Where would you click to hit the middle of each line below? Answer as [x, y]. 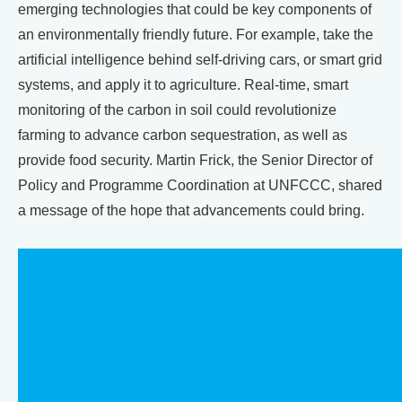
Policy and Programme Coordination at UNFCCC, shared [200, 185]
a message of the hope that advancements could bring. [191, 210]
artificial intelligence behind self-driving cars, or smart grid [200, 59]
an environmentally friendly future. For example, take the [196, 34]
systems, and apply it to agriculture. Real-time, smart [183, 84]
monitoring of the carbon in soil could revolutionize [177, 109]
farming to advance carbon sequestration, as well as [183, 135]
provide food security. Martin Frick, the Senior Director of [195, 160]
